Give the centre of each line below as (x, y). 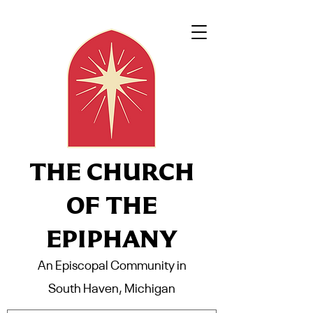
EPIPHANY (112, 238)
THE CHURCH (112, 171)
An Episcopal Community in (112, 266)
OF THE (112, 205)
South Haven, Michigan (112, 289)
